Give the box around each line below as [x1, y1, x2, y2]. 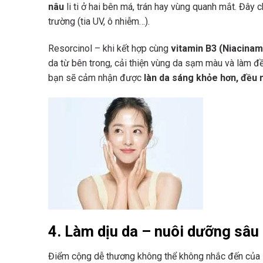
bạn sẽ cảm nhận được [48, 72, 144, 84]
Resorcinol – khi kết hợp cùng [48, 43, 171, 55]
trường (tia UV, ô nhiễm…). [48, 16, 150, 28]
